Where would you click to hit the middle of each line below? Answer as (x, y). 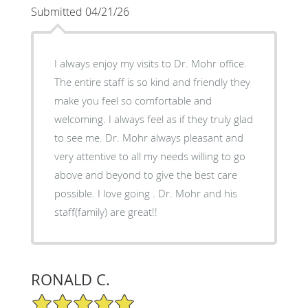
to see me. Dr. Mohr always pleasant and (79, 137)
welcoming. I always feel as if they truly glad (81, 119)
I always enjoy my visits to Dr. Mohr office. (108, 63)
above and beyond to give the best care (145, 174)
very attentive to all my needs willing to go (122, 156)
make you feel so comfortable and (133, 100)
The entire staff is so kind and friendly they (152, 81)
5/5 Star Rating (65, 298)
